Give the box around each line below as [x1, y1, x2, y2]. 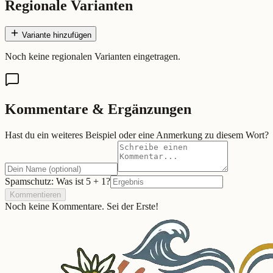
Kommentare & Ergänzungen [5, 101, 191, 118]
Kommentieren [10, 190, 61, 199]
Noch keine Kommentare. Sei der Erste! [5, 200, 158, 211]
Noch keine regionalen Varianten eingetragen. [5, 51, 180, 62]
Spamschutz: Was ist [5, 175, 86, 186]
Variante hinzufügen [19, 30, 91, 40]
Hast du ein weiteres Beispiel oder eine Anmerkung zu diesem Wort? [5, 129, 269, 140]
